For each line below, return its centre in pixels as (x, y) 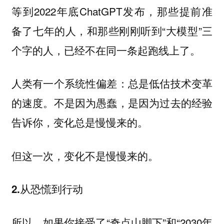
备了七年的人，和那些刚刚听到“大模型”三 (112, 30)
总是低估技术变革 (170, 83)
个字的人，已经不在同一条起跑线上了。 (106, 50)
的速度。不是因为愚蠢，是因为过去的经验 (112, 103)
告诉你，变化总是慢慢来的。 (79, 122)
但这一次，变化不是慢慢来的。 (85, 155)
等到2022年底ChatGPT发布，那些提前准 (112, 11)
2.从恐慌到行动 (47, 189)
